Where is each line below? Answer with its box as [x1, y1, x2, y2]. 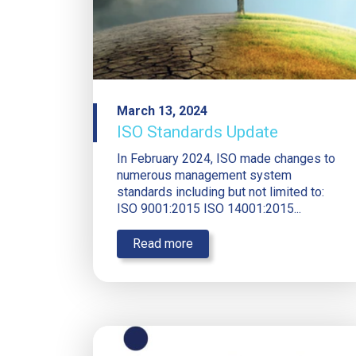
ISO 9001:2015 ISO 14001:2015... [117, 201, 301, 217]
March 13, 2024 [117, 103, 207, 119]
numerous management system [117, 168, 292, 184]
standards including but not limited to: [117, 184, 324, 200]
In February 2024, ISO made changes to [117, 151, 335, 167]
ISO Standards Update [117, 122, 278, 142]
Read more [133, 236, 193, 252]
